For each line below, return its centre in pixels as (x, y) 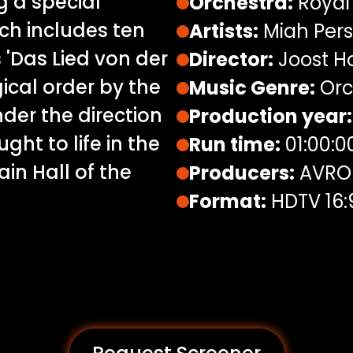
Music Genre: (252, 88)
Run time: (235, 145)
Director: (231, 59)
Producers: (242, 173)
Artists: (224, 31)
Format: (228, 201)
